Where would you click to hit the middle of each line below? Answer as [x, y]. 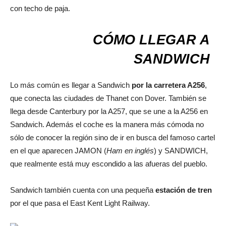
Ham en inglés [130, 150]
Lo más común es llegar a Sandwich [71, 85]
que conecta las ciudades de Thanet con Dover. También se [108, 98]
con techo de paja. [40, 8]
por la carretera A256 [168, 85]
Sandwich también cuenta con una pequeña [83, 190]
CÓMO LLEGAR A [151, 40]
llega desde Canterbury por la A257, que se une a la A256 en [109, 111]
